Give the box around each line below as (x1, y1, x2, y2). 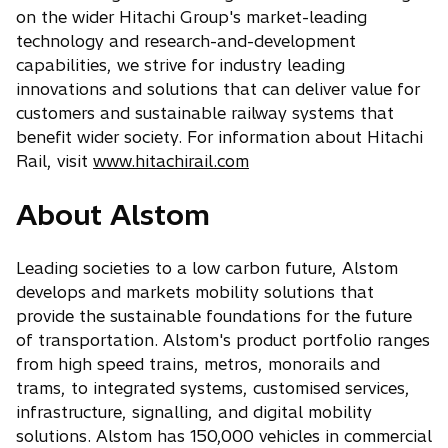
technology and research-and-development (16, 31, 356, 51)
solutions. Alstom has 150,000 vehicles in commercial (16, 426, 432, 446)
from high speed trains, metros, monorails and (16, 354, 380, 374)
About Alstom (16, 197, 210, 232)
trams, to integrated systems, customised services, (16, 378, 410, 398)
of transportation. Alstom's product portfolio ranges (16, 330, 430, 350)
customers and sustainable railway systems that (16, 103, 394, 123)
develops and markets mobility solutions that (16, 282, 374, 302)
